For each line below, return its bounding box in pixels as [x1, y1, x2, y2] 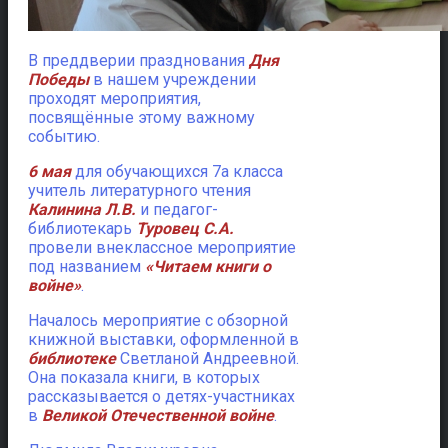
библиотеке [28, 348, 116, 368]
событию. [28, 126, 100, 146]
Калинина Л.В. [28, 199, 136, 219]
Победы [28, 69, 89, 89]
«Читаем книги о [145, 256, 271, 276]
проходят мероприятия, [28, 88, 201, 108]
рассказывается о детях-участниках [28, 386, 295, 406]
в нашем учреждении [89, 69, 256, 89]
